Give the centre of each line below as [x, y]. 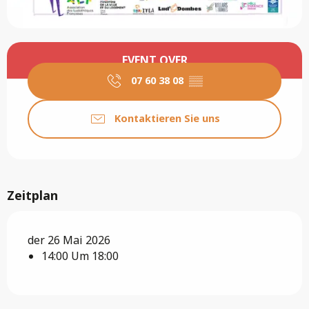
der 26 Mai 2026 [69, 240]
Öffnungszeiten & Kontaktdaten [120, 52]
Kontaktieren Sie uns [167, 119]
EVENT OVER [154, 60]
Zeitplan [32, 195]
